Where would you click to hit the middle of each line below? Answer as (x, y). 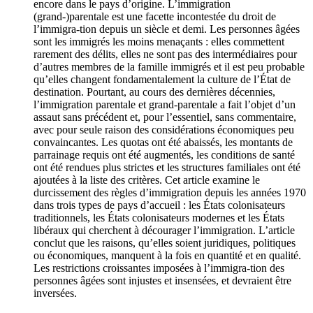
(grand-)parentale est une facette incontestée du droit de (155, 17)
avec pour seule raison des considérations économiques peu (164, 130)
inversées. (55, 293)
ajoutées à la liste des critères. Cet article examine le (147, 180)
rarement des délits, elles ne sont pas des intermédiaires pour (165, 54)
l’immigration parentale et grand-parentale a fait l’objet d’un (165, 105)
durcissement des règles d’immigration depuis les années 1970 (170, 193)
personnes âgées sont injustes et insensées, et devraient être (162, 281)
